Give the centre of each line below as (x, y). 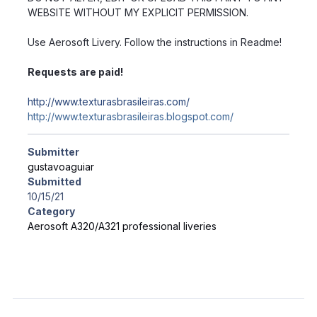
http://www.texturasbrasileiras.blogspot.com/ (131, 117)
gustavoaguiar (61, 167)
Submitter (54, 152)
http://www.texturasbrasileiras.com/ (109, 102)
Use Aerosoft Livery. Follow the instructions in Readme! (155, 42)
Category (52, 212)
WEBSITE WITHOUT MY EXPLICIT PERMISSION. (138, 13)
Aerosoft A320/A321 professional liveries (122, 226)
